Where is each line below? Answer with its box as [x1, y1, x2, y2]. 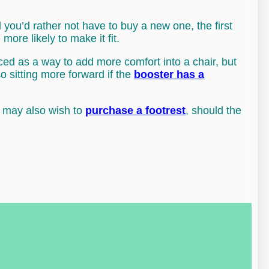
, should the [186, 104, 242, 117]
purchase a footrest [85, 104, 186, 117]
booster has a [134, 68, 205, 81]
